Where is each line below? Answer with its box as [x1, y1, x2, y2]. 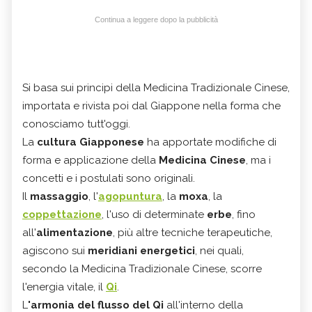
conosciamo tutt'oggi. [22, 117, 130, 130]
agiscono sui [22, 244, 88, 257]
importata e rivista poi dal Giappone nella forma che [22, 99, 281, 112]
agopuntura [98, 189, 162, 203]
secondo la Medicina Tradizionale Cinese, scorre [22, 262, 262, 275]
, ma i [246, 153, 271, 166]
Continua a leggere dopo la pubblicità [94, 15, 218, 24]
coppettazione [22, 208, 102, 221]
